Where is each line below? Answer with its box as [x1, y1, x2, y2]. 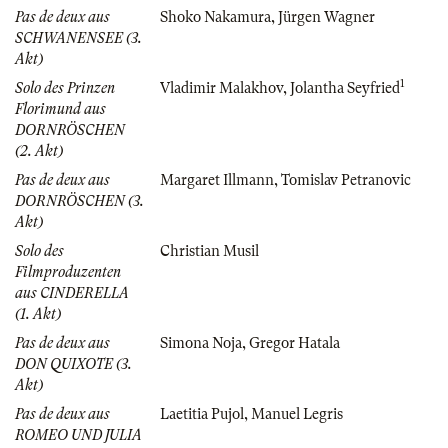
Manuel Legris [251, 405, 343, 422]
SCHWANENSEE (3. [15, 29, 142, 46]
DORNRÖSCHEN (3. [15, 192, 144, 209]
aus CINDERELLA [15, 284, 129, 301]
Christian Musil [160, 242, 259, 259]
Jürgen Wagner [278, 8, 375, 25]
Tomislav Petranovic [281, 171, 411, 188]
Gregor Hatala [249, 334, 340, 351]
